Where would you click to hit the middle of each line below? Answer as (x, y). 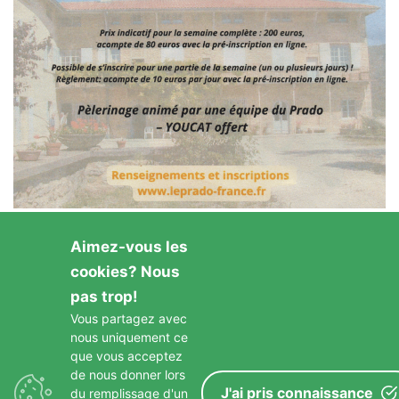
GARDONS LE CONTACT (199, 339)
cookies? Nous (125, 272)
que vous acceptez (126, 356)
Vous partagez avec (129, 318)
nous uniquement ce (129, 337)
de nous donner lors (128, 375)
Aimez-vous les (129, 247)
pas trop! (104, 297)
